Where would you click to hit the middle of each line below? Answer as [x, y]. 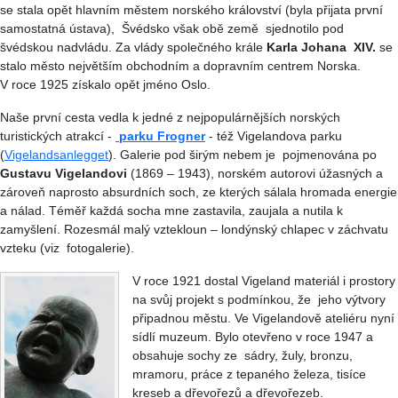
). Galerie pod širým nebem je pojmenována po [243, 154]
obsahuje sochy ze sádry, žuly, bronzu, [242, 355]
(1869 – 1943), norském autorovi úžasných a [255, 173]
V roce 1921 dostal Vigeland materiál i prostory [263, 280]
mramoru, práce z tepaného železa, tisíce [249, 374]
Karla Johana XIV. [321, 47]
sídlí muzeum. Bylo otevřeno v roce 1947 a [252, 336]
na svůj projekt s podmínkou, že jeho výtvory [259, 299]
